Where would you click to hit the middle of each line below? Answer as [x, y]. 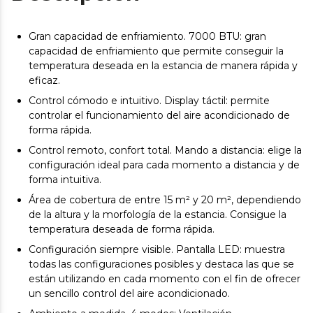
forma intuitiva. [65, 180]
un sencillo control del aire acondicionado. [129, 294]
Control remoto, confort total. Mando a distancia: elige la [165, 151]
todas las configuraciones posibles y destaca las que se [161, 264]
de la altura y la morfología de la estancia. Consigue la [158, 215]
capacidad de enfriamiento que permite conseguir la [156, 51]
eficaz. [44, 81]
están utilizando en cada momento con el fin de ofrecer [165, 279]
